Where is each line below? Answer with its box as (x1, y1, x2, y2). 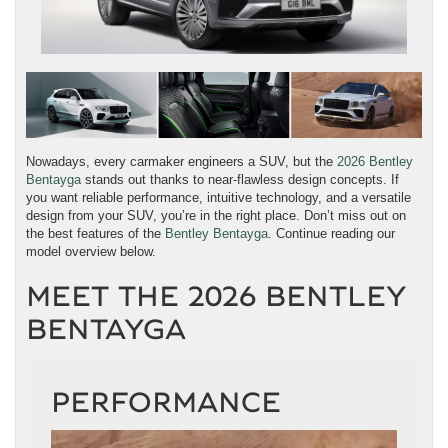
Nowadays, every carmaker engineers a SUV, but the (26, 154, 337, 170)
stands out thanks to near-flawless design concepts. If (81, 172, 399, 188)
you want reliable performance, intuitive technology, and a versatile (26, 190, 411, 206)
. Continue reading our (268, 226, 395, 242)
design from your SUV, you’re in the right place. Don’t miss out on (26, 208, 406, 224)
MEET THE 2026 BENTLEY (26, 282, 407, 313)
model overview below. (26, 244, 156, 260)
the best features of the (26, 226, 165, 242)
